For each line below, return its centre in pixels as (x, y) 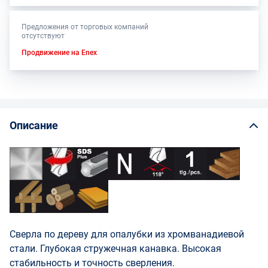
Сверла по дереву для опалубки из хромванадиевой (127, 234)
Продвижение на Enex (59, 53)
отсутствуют (43, 36)
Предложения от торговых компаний (85, 27)
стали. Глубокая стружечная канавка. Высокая (115, 249)
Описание (34, 125)
